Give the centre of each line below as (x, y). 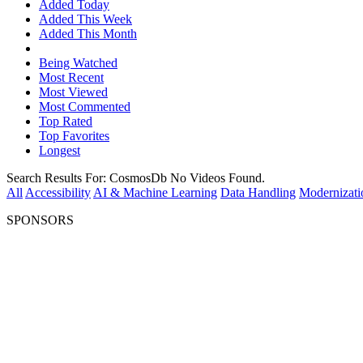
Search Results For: (58, 177)
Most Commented (85, 106)
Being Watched (78, 62)
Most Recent (71, 77)
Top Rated (66, 121)
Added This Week (85, 19)
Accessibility (58, 192)
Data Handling (258, 192)
